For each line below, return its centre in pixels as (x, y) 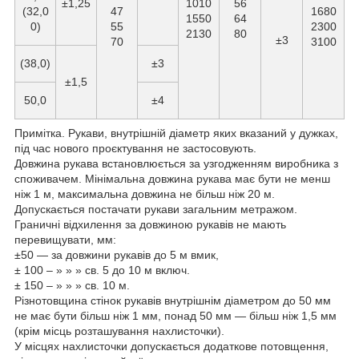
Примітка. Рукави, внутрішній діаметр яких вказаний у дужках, (176, 133)
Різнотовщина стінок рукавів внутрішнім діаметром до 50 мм (173, 301)
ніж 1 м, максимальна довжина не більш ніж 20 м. (145, 194)
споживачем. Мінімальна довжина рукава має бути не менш (172, 179)
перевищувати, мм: (65, 240)
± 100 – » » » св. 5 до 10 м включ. (102, 270)
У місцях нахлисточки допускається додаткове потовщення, (171, 347)
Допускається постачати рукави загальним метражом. (156, 210)
